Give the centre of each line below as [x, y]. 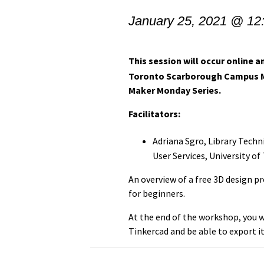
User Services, [181, 156]
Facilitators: [155, 114]
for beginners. [157, 193]
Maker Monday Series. [175, 90]
